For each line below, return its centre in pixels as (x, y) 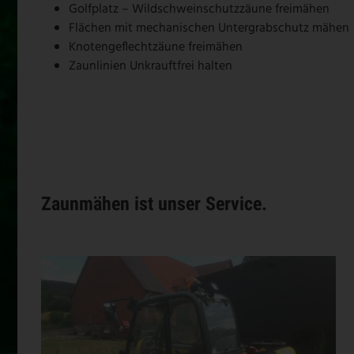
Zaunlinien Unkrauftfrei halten (151, 66)
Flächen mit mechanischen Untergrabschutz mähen (209, 28)
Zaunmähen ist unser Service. (154, 203)
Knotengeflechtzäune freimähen (156, 47)
